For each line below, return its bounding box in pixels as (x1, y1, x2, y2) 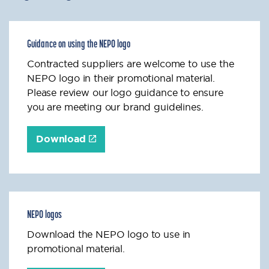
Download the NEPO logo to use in (27, 228, 191, 240)
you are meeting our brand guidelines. (27, 101, 204, 113)
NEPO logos (27, 210, 62, 221)
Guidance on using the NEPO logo (27, 39, 130, 50)
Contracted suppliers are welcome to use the (27, 58, 234, 70)
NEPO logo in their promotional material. (27, 72, 216, 84)
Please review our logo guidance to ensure (27, 86, 223, 98)
